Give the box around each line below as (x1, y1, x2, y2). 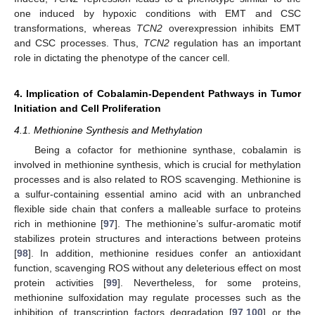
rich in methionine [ (14, 217, 104, 229)
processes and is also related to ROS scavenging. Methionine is (14, 173, 301, 185)
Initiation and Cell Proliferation (14, 102, 161, 114)
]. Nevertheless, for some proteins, (117, 276, 302, 288)
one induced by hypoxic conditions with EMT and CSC (14, 7, 301, 19)
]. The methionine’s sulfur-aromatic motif (115, 217, 302, 229)
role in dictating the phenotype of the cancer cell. (14, 51, 230, 63)
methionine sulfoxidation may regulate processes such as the (14, 291, 301, 303)
